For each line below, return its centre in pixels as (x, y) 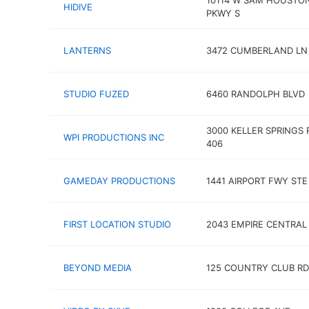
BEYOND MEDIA (98, 267)
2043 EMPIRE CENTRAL (256, 224)
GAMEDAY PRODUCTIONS (119, 180)
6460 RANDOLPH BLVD (255, 93)
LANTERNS (87, 50)
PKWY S (223, 13)
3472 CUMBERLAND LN (257, 50)
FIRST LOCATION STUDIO (117, 224)
